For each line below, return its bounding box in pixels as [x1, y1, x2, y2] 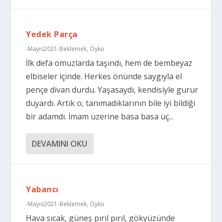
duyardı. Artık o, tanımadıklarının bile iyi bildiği [26, 98, 196, 109]
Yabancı [26, 184, 59, 195]
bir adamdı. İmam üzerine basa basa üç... [26, 111, 174, 122]
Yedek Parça [26, 29, 78, 40]
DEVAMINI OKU [32, 138, 88, 149]
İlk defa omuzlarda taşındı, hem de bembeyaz [26, 57, 193, 68]
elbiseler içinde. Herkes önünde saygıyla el [26, 71, 182, 82]
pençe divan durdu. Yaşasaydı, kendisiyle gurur [26, 84, 199, 95]
